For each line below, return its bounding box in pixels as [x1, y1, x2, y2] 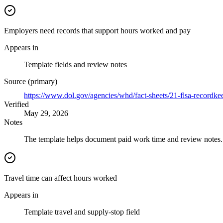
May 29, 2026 [24, 109, 68, 118]
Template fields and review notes [24, 60, 127, 69]
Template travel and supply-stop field [24, 208, 140, 217]
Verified [4, 100, 29, 109]
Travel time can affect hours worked [4, 174, 117, 183]
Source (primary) [4, 77, 57, 86]
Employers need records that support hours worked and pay [4, 26, 191, 35]
